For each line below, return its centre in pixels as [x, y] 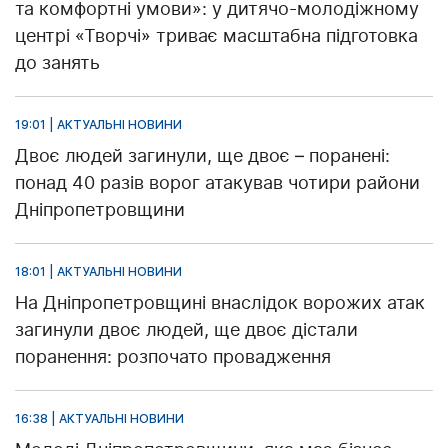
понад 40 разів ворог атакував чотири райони [217, 183]
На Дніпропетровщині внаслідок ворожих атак [220, 303]
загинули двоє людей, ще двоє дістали [186, 330]
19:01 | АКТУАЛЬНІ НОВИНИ [98, 125]
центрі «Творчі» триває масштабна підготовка [216, 36]
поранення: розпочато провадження [173, 357]
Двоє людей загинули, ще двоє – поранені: [202, 156]
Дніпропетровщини [100, 210]
